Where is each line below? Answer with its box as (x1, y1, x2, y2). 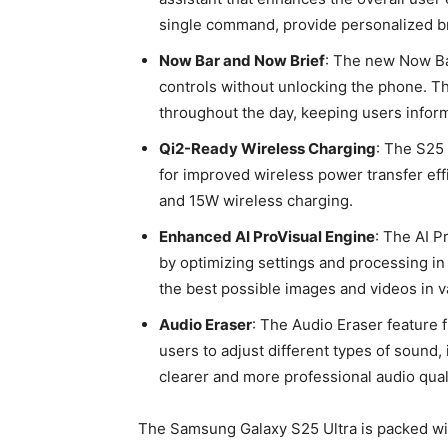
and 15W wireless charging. (159, 191, 353, 211)
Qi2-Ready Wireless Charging (159, 139, 376, 159)
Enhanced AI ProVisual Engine (159, 227, 375, 247)
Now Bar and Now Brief (159, 51, 325, 71)
